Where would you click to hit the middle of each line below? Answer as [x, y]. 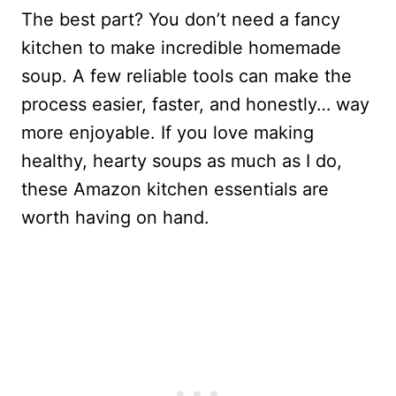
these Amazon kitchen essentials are [175, 189]
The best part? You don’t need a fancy [181, 19]
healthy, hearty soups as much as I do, [182, 161]
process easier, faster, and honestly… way [195, 104]
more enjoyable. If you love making [168, 133]
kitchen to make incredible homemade [181, 48]
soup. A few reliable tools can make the [187, 76]
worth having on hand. [115, 217]
